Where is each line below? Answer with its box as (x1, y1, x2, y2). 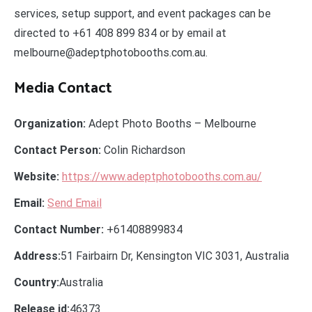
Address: (14, 249, 61, 263)
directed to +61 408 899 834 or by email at (14, 26, 226, 40)
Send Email (47, 196, 102, 210)
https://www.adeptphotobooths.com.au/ (62, 169, 262, 183)
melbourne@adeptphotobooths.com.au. (14, 45, 208, 59)
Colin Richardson (101, 143, 185, 157)
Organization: (14, 116, 86, 130)
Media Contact (14, 75, 112, 101)
